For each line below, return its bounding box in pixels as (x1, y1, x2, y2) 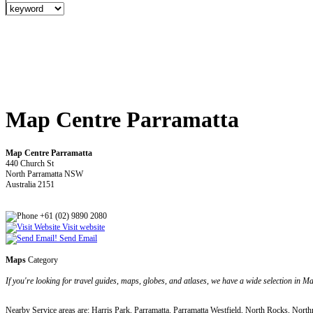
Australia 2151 (6, 179, 54, 189)
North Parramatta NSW (6, 168, 83, 179)
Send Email (57, 233, 97, 243)
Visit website (60, 221, 105, 232)
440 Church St (6, 158, 54, 168)
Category (26, 254, 58, 265)
